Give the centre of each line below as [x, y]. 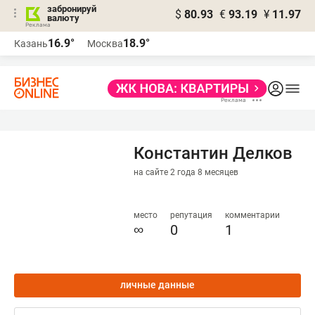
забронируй [72, 9]
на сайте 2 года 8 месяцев [186, 172]
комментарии [252, 215]
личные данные [157, 285]
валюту [63, 18]
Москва [105, 44]
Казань [31, 44]
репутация [191, 215]
